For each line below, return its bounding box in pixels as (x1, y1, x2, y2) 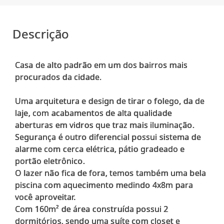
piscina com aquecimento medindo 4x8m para (15, 179, 193, 190)
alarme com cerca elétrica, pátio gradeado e (15, 143, 185, 154)
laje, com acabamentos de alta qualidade (15, 107, 172, 118)
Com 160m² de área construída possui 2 (15, 203, 168, 214)
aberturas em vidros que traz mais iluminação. (15, 119, 194, 130)
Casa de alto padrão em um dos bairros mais (15, 59, 188, 70)
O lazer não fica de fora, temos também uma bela (15, 167, 206, 178)
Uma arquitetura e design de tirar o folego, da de (15, 95, 205, 106)
